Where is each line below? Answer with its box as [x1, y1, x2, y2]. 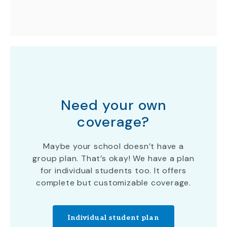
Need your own [60, 96, 167, 115]
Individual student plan [68, 213, 159, 222]
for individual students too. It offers [40, 165, 187, 176]
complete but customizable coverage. [36, 177, 191, 188]
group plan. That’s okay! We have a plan [32, 153, 195, 164]
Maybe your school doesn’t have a [43, 141, 184, 152]
